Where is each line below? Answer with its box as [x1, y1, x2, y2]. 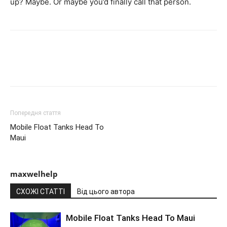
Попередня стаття [10, 109, 61, 117]
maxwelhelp [10, 169, 58, 179]
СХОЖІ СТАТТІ [16, 187, 65, 196]
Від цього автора [77, 187, 135, 196]
